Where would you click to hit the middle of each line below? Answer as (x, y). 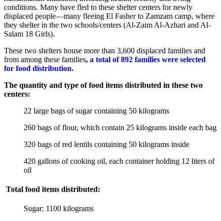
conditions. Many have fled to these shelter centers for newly (98, 7)
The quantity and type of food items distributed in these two (103, 85)
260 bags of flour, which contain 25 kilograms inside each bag (120, 127)
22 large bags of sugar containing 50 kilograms (96, 110)
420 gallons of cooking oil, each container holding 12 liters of (119, 161)
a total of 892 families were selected (148, 59)
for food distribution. (39, 68)
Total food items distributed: (52, 189)
